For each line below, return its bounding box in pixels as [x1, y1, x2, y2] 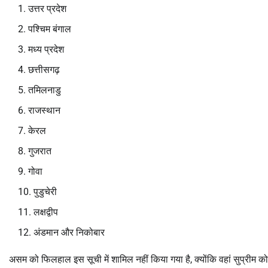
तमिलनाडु [28, 84, 61, 96]
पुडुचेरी [33, 185, 57, 197]
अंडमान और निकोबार [33, 226, 105, 238]
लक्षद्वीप [33, 206, 58, 218]
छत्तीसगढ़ [28, 63, 60, 75]
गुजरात [28, 145, 51, 157]
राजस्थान [28, 104, 60, 116]
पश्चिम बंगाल [28, 23, 71, 35]
